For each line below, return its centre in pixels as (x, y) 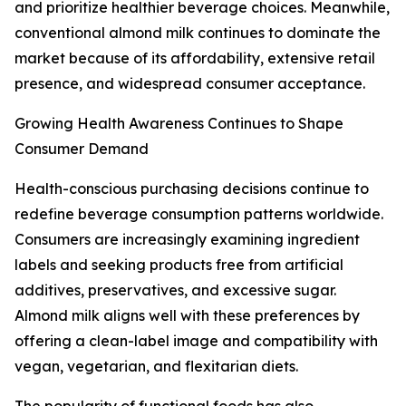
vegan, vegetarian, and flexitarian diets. (156, 367)
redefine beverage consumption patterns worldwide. (199, 214)
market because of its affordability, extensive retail (195, 58)
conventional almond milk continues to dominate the (198, 33)
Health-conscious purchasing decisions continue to (192, 189)
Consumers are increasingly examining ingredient (187, 240)
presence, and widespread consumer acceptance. (190, 84)
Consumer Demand (82, 149)
